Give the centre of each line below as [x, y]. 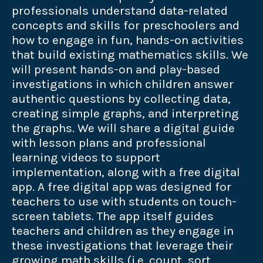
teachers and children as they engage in [123, 231]
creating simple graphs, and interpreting [125, 114]
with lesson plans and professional [109, 143]
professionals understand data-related [120, 11]
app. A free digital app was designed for [122, 187]
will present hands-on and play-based [116, 70]
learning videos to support [86, 158]
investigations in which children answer [123, 84]
